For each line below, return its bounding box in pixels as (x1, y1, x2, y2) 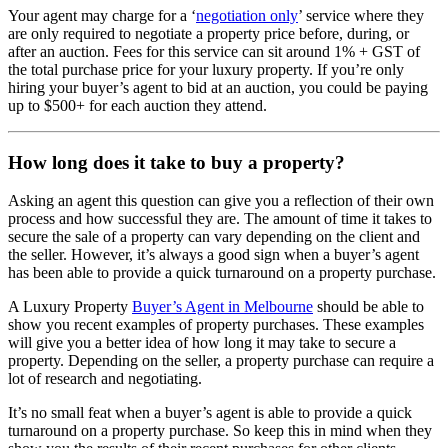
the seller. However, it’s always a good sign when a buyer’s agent (8, 246, 419, 264)
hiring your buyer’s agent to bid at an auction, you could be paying (8, 78, 428, 96)
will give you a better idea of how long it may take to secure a (8, 334, 396, 352)
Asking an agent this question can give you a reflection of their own (8, 192, 434, 210)
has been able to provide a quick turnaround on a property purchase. (8, 264, 440, 282)
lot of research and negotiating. (8, 370, 206, 388)
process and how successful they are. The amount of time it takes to (8, 210, 432, 228)
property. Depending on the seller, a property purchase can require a (8, 352, 434, 370)
